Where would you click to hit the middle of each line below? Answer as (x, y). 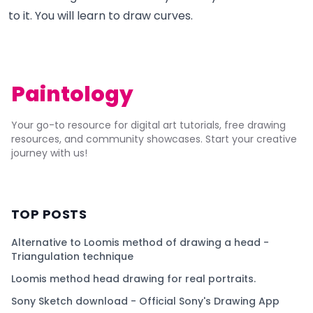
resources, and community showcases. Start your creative (154, 139)
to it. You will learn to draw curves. (101, 16)
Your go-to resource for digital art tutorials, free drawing (148, 125)
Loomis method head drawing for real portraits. (133, 279)
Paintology (72, 95)
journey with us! (49, 153)
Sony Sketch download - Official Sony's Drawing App (145, 301)
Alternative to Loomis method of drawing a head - (140, 243)
